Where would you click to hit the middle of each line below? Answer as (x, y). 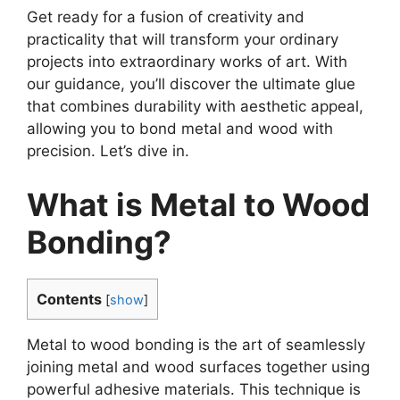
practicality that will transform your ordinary (183, 40)
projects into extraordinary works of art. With (187, 62)
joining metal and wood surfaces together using (198, 367)
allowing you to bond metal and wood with (180, 129)
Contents (69, 299)
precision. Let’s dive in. (108, 151)
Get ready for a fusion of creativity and (166, 17)
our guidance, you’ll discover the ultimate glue (191, 84)
